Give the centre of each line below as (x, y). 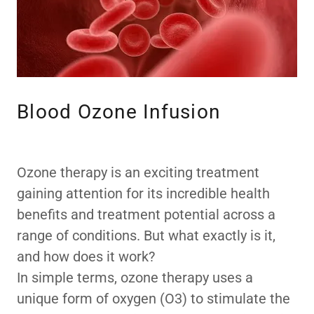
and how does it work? (88, 257)
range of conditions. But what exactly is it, (146, 235)
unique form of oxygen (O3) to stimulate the (153, 299)
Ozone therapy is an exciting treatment (138, 172)
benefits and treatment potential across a (146, 214)
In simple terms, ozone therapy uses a (135, 278)
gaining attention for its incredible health (143, 193)
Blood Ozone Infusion (119, 112)
